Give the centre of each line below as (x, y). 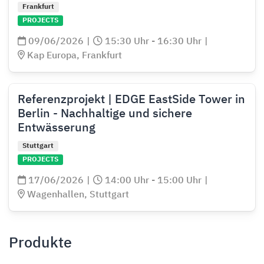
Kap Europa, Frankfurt (73, 56)
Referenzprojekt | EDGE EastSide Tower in (131, 100)
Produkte (40, 243)
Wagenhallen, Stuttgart (77, 195)
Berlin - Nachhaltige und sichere (105, 114)
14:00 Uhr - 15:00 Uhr (152, 181)
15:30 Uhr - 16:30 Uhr (152, 42)
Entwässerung (57, 128)
